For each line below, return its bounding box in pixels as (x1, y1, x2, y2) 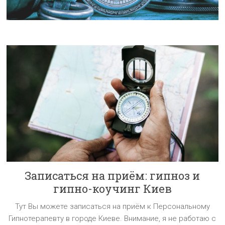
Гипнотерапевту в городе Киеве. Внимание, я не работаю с (9, 213, 216, 223)
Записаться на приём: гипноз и (25, 168, 200, 183)
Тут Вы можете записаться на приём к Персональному (15, 201, 210, 211)
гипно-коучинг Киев (53, 181, 172, 196)
